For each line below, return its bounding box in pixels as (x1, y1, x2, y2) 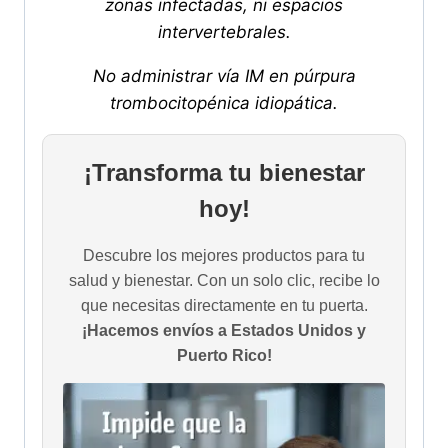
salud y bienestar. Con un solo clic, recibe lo (68, 272, 380, 290)
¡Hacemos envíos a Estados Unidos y (82, 322, 366, 340)
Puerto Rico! (176, 347, 272, 365)
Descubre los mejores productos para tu (83, 247, 365, 265)
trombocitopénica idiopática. (110, 93, 338, 114)
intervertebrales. (157, 22, 291, 43)
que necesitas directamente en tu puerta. (80, 297, 368, 315)
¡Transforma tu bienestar (83, 159, 365, 187)
